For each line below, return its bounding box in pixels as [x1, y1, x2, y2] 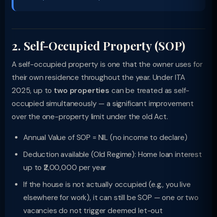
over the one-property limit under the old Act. [12, 112, 168, 122]
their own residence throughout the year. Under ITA [12, 73, 186, 82]
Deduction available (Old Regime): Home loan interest [23, 150, 202, 159]
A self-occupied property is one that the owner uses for [12, 60, 202, 69]
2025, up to [12, 86, 54, 95]
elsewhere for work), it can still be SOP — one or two [23, 193, 199, 202]
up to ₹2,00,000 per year [23, 163, 107, 172]
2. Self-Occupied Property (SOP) [12, 38, 186, 53]
